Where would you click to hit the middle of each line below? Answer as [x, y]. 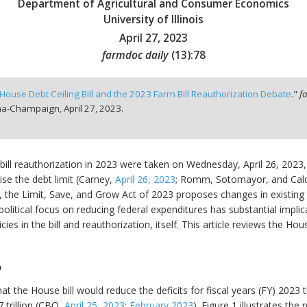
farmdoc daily [135, 56]
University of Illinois [153, 20]
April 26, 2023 [145, 180]
